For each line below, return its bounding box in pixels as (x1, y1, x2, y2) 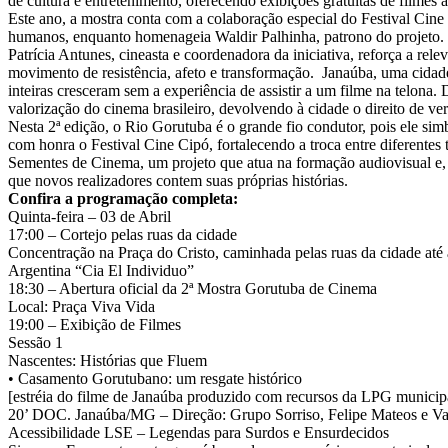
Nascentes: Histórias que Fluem (8, 352, 207, 369)
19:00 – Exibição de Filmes (8, 316, 181, 333)
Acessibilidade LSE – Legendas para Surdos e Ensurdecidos (8, 424, 389, 441)
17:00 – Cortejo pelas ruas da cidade (8, 226, 237, 243)
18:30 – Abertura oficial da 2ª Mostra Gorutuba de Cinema (8, 280, 377, 297)
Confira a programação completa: (8, 190, 238, 207)
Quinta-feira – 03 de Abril (8, 208, 171, 225)
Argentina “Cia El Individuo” (8, 262, 194, 279)
